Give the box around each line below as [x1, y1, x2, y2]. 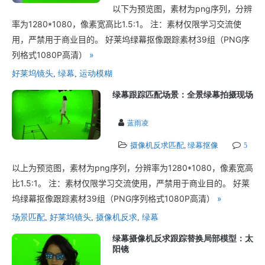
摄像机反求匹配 [130, 141, 184, 150]
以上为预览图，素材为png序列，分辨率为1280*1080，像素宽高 [12, 163, 253, 173]
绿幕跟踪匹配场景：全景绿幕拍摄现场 [112, 91, 253, 99]
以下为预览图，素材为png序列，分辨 [112, 4, 252, 14]
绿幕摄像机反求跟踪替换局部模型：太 [112, 234, 253, 243]
